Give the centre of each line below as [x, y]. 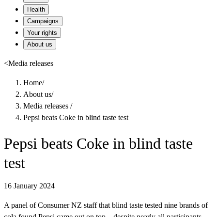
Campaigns [43, 21]
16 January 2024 [29, 186]
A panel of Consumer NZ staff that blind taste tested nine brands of [106, 205]
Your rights [42, 33]
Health [36, 9]
